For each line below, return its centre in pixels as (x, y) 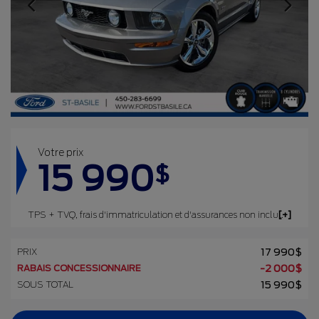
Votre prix (61, 152)
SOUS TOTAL (45, 284)
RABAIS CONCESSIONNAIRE (79, 268)
